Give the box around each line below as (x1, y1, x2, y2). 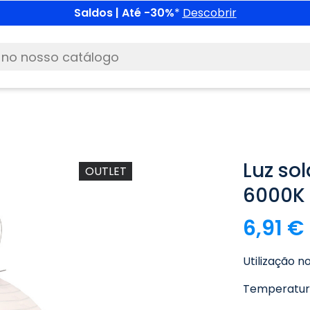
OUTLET (84, 163, 127, 179)
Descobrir (182, 5, 237, 21)
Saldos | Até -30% (73, 5, 174, 21)
